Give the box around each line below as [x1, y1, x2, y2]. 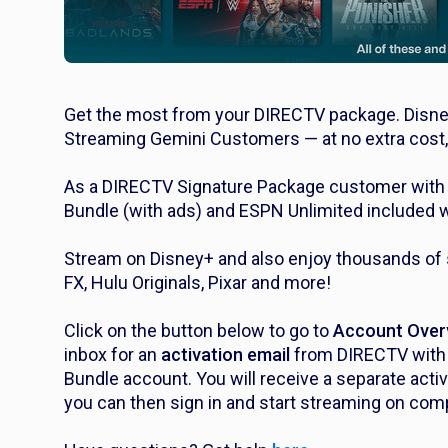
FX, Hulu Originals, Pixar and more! [64, 272, 331, 293]
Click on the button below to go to [64, 320, 333, 341]
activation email [161, 344, 290, 365]
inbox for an [64, 344, 161, 365]
